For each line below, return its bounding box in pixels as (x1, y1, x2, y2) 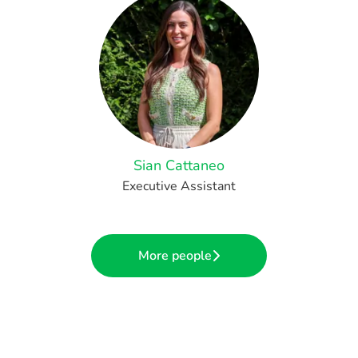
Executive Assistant (122, 177, 236, 195)
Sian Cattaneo (133, 156, 225, 175)
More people (138, 247, 212, 265)
